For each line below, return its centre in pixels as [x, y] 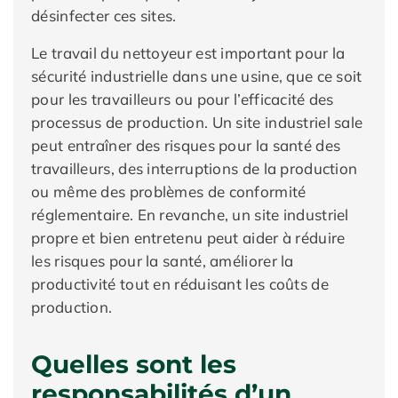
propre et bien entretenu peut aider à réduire [188, 238]
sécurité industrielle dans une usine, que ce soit [197, 76]
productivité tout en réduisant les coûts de [180, 284]
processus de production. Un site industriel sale [197, 122]
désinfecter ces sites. [104, 16]
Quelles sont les [134, 364]
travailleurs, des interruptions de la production [195, 168]
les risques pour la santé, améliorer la [163, 261]
